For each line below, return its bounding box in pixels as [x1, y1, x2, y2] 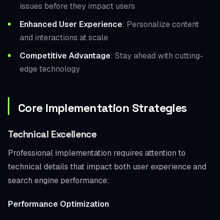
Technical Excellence [8, 128, 97, 140]
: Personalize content [122, 19, 199, 29]
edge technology [20, 63, 80, 74]
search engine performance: [8, 175, 110, 186]
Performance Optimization [8, 198, 109, 209]
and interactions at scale [20, 32, 108, 43]
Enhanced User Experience [20, 19, 122, 29]
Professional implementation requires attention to [8, 147, 186, 158]
